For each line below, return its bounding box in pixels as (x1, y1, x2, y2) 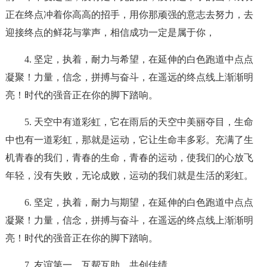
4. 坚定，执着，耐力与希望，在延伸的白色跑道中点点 (24, 54, 253, 64)
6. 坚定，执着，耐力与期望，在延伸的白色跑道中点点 (24, 197, 253, 207)
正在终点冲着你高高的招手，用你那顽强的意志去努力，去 (5, 10, 253, 20)
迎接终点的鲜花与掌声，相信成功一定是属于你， (5, 27, 215, 38)
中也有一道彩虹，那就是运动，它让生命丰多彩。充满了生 (5, 135, 253, 145)
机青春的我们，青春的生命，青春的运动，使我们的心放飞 (5, 153, 253, 163)
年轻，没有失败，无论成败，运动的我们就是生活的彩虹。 (5, 170, 253, 181)
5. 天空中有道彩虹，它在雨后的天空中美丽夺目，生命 (24, 117, 253, 127)
